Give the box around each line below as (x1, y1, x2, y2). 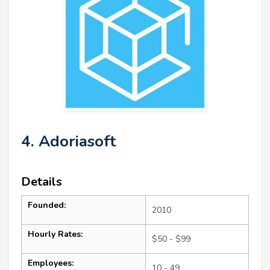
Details (21, 174, 62, 190)
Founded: (28, 199, 66, 212)
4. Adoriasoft (21, 131, 116, 152)
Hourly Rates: (28, 228, 83, 240)
